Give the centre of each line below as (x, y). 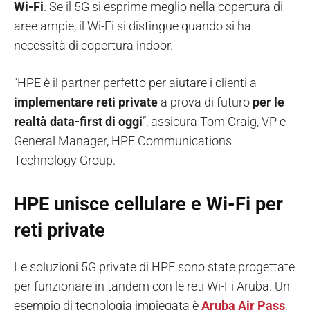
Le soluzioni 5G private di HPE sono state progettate (154, 266)
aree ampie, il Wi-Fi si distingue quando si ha (133, 26)
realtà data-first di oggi (78, 121)
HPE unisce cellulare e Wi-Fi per (148, 204)
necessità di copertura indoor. (93, 45)
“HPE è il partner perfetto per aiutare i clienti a (135, 82)
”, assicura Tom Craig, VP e (214, 121)
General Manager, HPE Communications (123, 140)
